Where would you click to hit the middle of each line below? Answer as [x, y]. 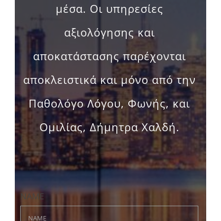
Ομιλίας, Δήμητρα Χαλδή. [109, 110]
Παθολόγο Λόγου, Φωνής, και [109, 86]
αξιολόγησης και [109, 15]
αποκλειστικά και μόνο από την [109, 62]
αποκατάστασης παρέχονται [109, 39]
